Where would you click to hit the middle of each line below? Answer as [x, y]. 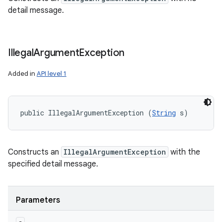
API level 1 [52, 74]
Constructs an [34, 152]
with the [184, 152]
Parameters [38, 200]
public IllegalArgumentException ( [86, 113]
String [164, 113]
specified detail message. [53, 164]
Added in [22, 74]
